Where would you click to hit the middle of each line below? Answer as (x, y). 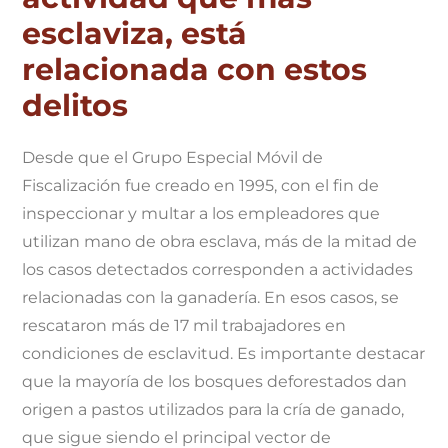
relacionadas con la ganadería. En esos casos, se (211, 298)
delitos (75, 106)
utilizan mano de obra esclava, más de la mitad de (220, 242)
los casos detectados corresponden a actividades (218, 270)
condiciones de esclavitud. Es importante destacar (224, 354)
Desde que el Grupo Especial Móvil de (173, 158)
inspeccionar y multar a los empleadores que (201, 214)
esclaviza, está (135, 34)
